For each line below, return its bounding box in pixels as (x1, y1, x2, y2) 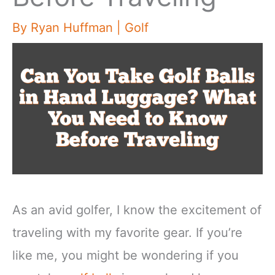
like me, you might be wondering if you (12, 247, 239, 263)
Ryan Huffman (31, 20, 117, 36)
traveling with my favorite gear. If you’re (12, 225, 242, 240)
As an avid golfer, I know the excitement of (12, 202, 261, 217)
